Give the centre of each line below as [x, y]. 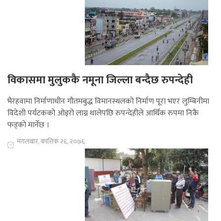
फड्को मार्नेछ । [28, 125]
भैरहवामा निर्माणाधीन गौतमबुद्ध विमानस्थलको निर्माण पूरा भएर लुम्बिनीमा [108, 102]
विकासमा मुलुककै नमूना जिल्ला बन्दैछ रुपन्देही [100, 80]
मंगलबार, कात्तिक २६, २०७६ [51, 142]
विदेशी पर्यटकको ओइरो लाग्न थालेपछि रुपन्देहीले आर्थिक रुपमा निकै [103, 113]
